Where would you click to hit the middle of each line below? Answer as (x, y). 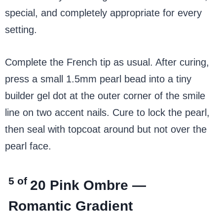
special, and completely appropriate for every (103, 13)
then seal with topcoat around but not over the (106, 129)
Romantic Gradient (71, 206)
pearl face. (28, 146)
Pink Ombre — (98, 185)
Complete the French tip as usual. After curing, (107, 62)
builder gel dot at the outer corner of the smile (105, 95)
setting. (21, 29)
